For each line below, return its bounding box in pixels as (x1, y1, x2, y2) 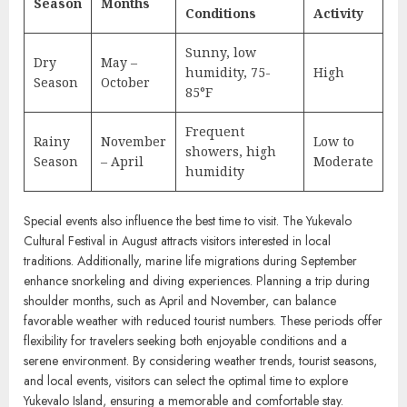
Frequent (185, 122, 244, 140)
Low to (313, 132, 354, 150)
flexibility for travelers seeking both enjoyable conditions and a (24, 331, 347, 350)
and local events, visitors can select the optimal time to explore (24, 371, 348, 390)
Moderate (313, 152, 373, 170)
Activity (313, 4, 363, 22)
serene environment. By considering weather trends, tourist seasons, (24, 351, 377, 370)
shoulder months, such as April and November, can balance (24, 291, 336, 310)
